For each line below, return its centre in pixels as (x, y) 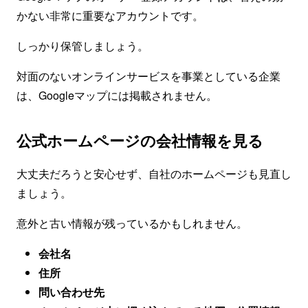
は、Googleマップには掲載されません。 (117, 95)
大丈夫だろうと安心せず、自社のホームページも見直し (154, 174)
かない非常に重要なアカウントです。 (110, 15)
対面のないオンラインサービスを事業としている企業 (148, 76)
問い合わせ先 (71, 292)
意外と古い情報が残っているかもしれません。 (132, 223)
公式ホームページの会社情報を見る (140, 140)
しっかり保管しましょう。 (82, 46)
